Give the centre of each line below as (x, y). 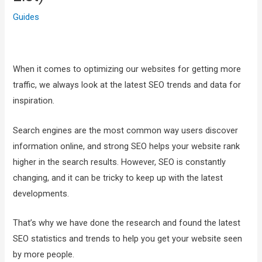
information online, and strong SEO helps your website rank (127, 146)
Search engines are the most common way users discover (126, 130)
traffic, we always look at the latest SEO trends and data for (127, 85)
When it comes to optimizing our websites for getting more (127, 69)
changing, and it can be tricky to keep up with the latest (118, 177)
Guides (26, 17)
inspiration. (34, 101)
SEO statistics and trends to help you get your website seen (128, 238)
